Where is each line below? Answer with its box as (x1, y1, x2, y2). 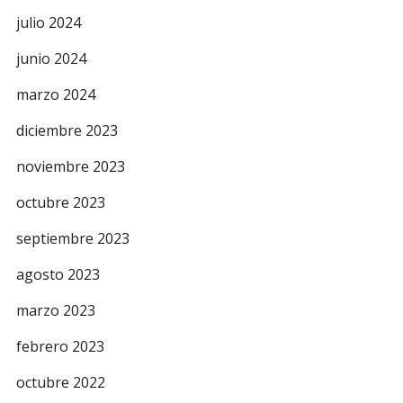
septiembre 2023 (16, 228, 130, 248)
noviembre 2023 (16, 157, 125, 176)
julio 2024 (16, 13, 81, 32)
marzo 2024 (16, 85, 95, 104)
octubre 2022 (16, 372, 105, 392)
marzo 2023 (16, 300, 95, 320)
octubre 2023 (16, 193, 105, 212)
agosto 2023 (16, 264, 100, 284)
